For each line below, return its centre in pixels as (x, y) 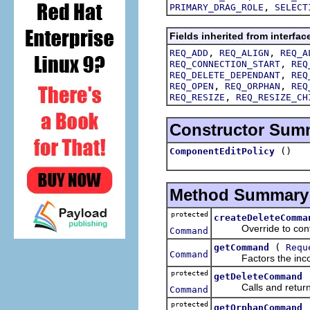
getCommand (241, 247)
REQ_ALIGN (244, 53)
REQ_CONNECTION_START (225, 64)
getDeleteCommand (258, 276)
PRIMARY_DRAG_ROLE (217, 7)
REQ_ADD (189, 53)
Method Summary (239, 194)
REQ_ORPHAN (253, 86)
